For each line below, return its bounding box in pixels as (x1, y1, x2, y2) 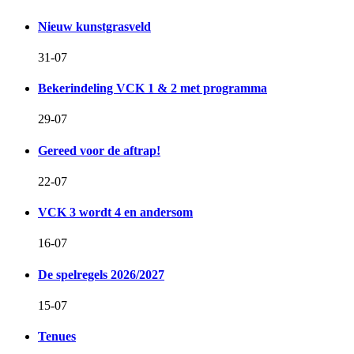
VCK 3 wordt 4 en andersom (38, 205, 193, 220)
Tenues (38, 330, 76, 344)
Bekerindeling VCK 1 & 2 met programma (38, 81, 267, 96)
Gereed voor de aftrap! (38, 143, 160, 157)
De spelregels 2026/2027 (38, 267, 164, 281)
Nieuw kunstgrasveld (38, 19, 151, 33)
